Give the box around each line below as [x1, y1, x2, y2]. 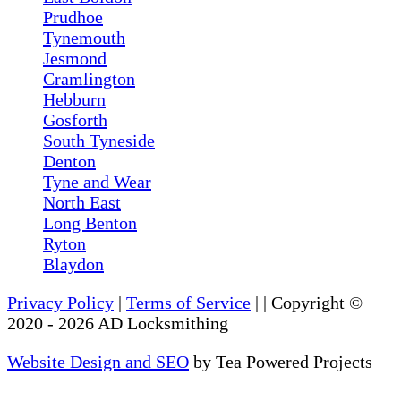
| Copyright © [263, 293, 363, 313]
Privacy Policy [7, 293, 114, 313]
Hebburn [43, 90, 106, 110]
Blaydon [43, 254, 104, 275]
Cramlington [43, 69, 135, 90]
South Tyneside [43, 131, 155, 151]
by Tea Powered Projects [189, 352, 372, 372]
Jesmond [43, 48, 107, 69]
